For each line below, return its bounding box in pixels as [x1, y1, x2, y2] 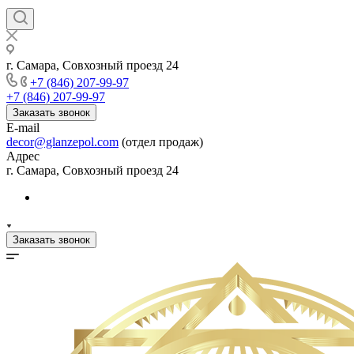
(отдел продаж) [119, 135, 203, 149]
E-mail [6, 121, 40, 134]
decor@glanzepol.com [6, 135, 119, 149]
